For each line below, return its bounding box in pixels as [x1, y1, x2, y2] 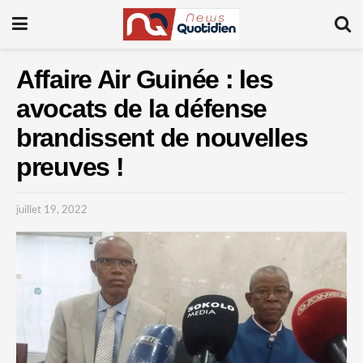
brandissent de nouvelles [16, 123, 308, 152]
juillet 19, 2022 [16, 204, 88, 216]
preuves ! [16, 152, 124, 181]
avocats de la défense [16, 94, 267, 123]
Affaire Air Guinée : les [16, 65, 273, 94]
